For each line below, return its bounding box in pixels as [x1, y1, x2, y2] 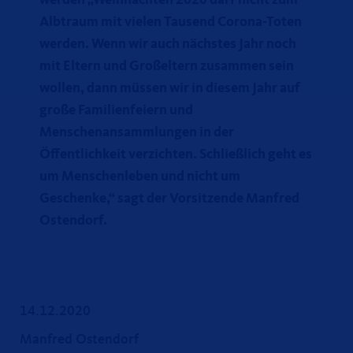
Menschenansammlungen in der [39, 125, 234, 139]
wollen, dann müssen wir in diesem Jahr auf [39, 81, 300, 95]
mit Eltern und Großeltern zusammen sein [39, 59, 294, 73]
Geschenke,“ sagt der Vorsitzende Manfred [39, 191, 299, 206]
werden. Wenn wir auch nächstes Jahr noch [39, 37, 296, 51]
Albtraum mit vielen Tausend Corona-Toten [39, 15, 302, 29]
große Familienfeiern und [39, 103, 193, 117]
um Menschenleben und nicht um [39, 169, 240, 184]
